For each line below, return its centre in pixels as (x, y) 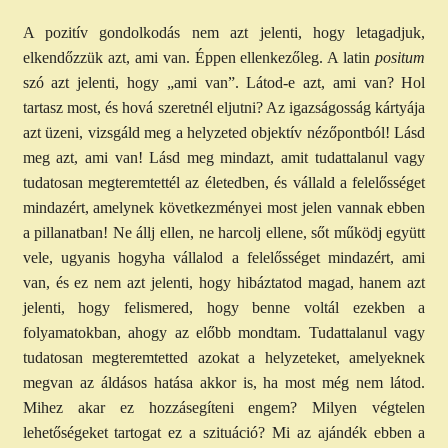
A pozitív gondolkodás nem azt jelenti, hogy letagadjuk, (224, 33)
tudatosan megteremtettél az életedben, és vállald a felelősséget (224, 183)
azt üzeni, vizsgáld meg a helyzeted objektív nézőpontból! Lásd (224, 133)
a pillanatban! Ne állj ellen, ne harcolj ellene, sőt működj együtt (224, 233)
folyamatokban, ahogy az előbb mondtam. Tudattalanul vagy (224, 333)
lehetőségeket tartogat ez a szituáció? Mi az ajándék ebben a (224, 433)
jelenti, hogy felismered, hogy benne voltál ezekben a (224, 308)
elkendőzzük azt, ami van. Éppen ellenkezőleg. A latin (199, 58)
